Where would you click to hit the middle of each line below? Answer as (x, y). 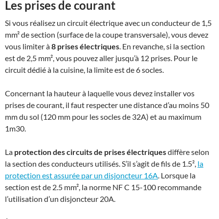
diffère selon (188, 152)
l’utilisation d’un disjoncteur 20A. (60, 198)
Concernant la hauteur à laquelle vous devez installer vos (100, 93)
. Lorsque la (177, 175)
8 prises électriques (85, 46)
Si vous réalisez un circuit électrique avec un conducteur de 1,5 (108, 22)
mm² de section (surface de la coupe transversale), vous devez (107, 34)
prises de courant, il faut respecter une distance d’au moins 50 (107, 105)
